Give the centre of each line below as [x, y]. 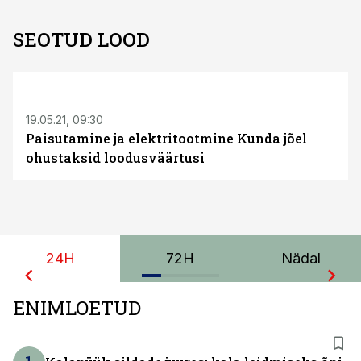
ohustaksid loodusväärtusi [115, 158]
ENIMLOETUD [77, 308]
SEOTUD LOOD [81, 39]
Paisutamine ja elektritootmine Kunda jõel [166, 138]
